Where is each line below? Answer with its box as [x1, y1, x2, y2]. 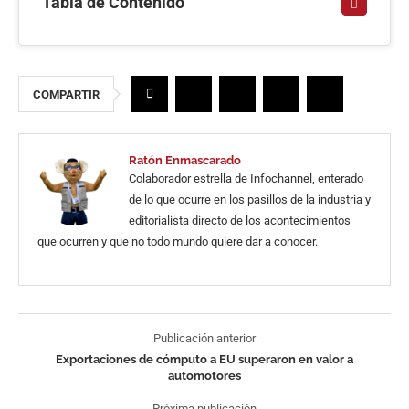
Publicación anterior [153, 331, 256, 345]
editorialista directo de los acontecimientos [129, 214, 351, 227]
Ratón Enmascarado [129, 153, 241, 167]
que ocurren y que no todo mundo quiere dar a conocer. [37, 235, 318, 248]
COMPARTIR [33, 88, 100, 101]
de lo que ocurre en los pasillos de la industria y [129, 193, 371, 206]
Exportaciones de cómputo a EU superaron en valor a [56, 352, 353, 366]
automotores [168, 369, 241, 383]
